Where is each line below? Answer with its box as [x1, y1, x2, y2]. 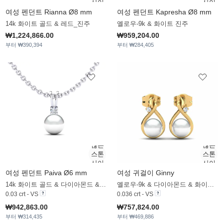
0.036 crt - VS [117, 191, 153, 198]
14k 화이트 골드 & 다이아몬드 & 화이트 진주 [100, 181, 106, 189]
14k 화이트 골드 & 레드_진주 [5, 20, 90, 28]
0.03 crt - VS [5, 191, 38, 198]
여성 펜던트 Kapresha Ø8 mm [117, 8, 212, 16]
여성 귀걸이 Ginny [117, 169, 174, 177]
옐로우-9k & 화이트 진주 [117, 20, 188, 28]
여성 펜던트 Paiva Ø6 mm [5, 169, 87, 177]
